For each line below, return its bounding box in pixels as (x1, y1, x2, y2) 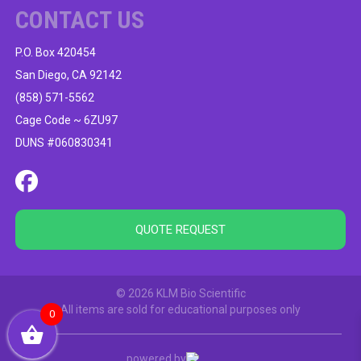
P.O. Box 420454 (15, 45, 96, 59)
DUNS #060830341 (15, 135, 113, 149)
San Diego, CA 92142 (15, 68, 122, 81)
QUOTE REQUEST (135, 222, 226, 237)
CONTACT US (15, 5, 144, 34)
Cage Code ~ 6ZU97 (15, 113, 118, 127)
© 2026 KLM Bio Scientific (115, 286, 246, 300)
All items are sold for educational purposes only (60, 302, 301, 316)
